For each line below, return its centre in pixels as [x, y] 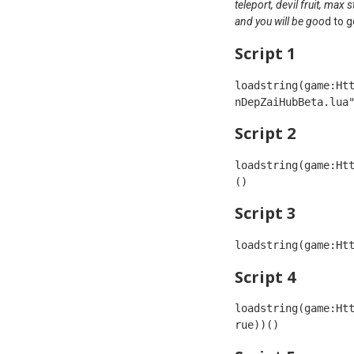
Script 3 [265, 213]
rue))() [257, 325]
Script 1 [265, 53]
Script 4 [265, 277]
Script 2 [265, 134]
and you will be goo [280, 22]
